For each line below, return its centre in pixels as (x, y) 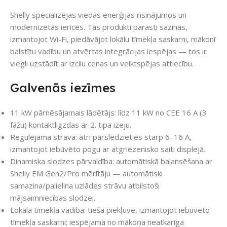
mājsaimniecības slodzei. (53, 198)
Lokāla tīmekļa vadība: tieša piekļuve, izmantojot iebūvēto (110, 210)
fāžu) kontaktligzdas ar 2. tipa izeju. (71, 125)
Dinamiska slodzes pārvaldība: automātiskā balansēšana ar (111, 161)
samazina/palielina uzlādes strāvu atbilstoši (85, 186)
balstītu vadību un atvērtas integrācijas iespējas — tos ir (108, 51)
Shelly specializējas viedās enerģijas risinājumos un (98, 15)
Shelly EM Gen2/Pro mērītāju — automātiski (86, 174)
